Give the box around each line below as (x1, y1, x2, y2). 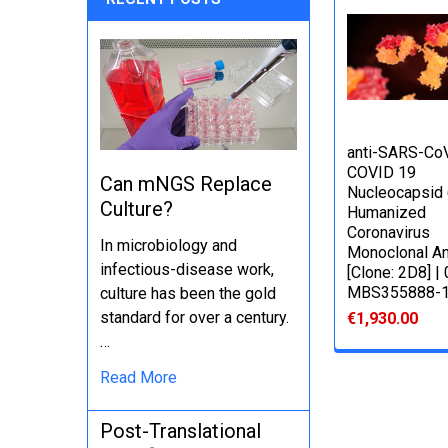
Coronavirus (347, 222, 431, 242)
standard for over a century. (100, 308, 289, 328)
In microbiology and (100, 236, 237, 256)
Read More (100, 368, 177, 388)
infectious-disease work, (100, 260, 274, 280)
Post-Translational (100, 419, 261, 444)
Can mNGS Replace (100, 172, 272, 197)
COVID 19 (347, 162, 417, 182)
